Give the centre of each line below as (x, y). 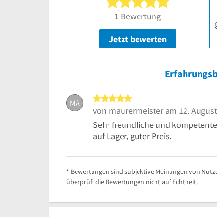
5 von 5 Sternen (165, 99)
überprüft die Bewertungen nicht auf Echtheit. (132, 181)
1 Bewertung (138, 16)
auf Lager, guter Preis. (132, 136)
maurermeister (136, 110)
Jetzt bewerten (138, 39)
